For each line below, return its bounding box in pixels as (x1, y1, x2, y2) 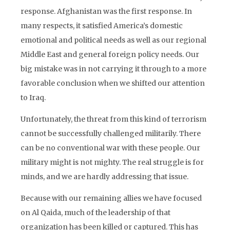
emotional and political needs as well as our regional (21, 35, 206, 45)
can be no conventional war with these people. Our (21, 143, 200, 152)
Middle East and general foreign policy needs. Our (21, 50, 199, 59)
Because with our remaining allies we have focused (21, 194, 202, 203)
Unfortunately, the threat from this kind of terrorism (21, 114, 206, 124)
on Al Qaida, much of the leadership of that (21, 208, 170, 217)
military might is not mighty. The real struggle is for (21, 158, 204, 167)
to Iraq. (21, 93, 46, 102)
